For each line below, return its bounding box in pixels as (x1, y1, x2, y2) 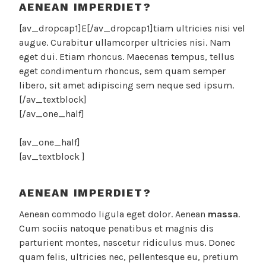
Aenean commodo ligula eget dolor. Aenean (19, 208, 208, 220)
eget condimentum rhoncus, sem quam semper (19, 65, 226, 77)
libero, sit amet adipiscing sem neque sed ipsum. (19, 80, 234, 91)
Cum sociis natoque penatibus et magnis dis (19, 223, 214, 235)
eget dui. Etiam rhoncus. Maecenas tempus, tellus (19, 51, 235, 63)
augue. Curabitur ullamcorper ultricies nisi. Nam (19, 37, 230, 49)
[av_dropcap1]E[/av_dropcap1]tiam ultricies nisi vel (19, 23, 245, 34)
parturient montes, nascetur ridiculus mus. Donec (19, 237, 235, 249)
